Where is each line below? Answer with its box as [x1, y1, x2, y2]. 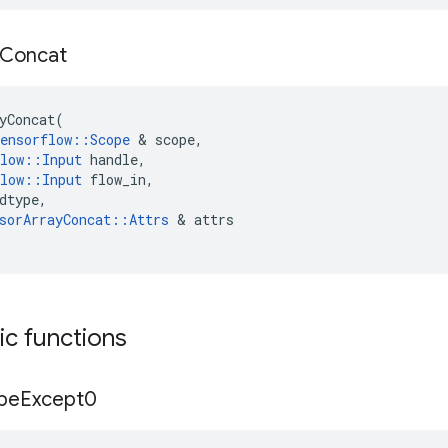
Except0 [20, 387, 97, 412]
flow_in [90, 170, 146, 189]
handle [90, 150, 138, 169]
